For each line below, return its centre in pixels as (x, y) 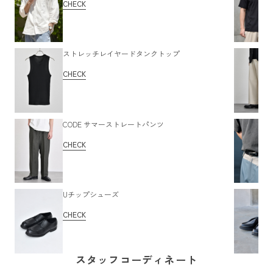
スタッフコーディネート (136, 259)
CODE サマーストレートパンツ (114, 124)
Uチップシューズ (91, 194)
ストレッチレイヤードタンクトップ (122, 54)
